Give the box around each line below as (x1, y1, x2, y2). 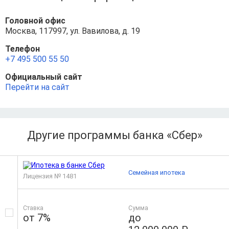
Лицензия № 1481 (23, 172, 77, 180)
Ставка (23, 204, 43, 212)
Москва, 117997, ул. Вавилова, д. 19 (5, 26, 140, 36)
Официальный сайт (5, 72, 82, 82)
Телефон (5, 44, 40, 54)
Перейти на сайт (5, 82, 70, 93)
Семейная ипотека (128, 168, 186, 176)
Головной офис (5, 16, 65, 26)
